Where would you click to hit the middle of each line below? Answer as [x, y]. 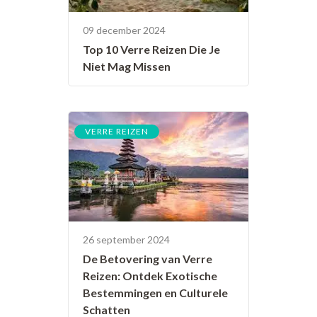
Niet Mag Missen [127, 67]
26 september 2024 [126, 240]
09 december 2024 [124, 30]
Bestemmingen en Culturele [155, 293]
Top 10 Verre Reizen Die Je [151, 50]
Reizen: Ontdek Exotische [150, 276]
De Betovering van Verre [148, 259]
